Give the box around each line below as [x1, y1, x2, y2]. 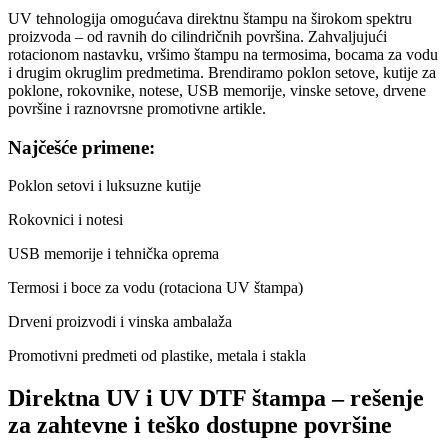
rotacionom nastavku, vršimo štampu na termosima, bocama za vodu [8, 45, 438, 63]
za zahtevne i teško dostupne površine [8, 412, 392, 439]
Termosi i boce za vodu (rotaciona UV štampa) [8, 279, 303, 297]
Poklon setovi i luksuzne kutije [8, 177, 201, 195]
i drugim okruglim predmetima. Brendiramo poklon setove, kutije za [8, 63, 436, 81]
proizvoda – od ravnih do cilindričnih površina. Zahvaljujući [8, 27, 387, 45]
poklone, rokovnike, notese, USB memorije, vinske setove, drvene [8, 81, 426, 99]
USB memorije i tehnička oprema [8, 245, 219, 263]
